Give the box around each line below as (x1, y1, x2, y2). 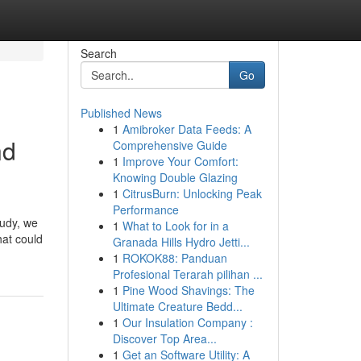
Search (80, 45, 117, 61)
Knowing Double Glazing (112, 169, 238, 185)
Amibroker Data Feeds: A (122, 121, 251, 137)
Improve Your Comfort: (122, 153, 239, 169)
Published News (80, 105, 162, 121)
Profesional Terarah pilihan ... (112, 266, 263, 282)
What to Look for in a (122, 218, 229, 234)
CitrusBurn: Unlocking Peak (122, 185, 262, 201)
